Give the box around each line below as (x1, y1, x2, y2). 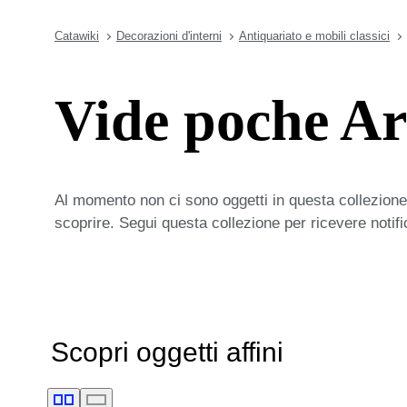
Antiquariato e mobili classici (239, 29, 390, 43)
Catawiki (55, 29, 99, 43)
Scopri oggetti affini (51, 336, 283, 367)
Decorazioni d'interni (116, 29, 222, 43)
